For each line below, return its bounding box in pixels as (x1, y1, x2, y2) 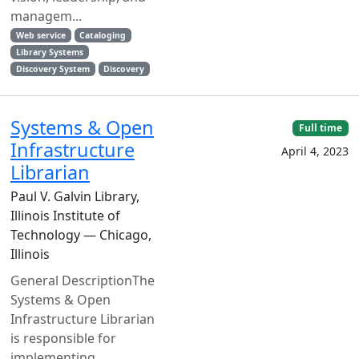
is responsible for (10, 329, 116, 347)
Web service (15, 30, 66, 41)
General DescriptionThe (10, 272, 155, 289)
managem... (10, 7, 82, 25)
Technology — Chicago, (10, 226, 151, 244)
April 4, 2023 (281, 143, 349, 159)
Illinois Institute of (10, 207, 120, 224)
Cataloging (79, 30, 127, 41)
